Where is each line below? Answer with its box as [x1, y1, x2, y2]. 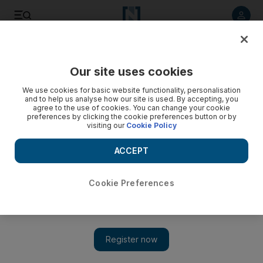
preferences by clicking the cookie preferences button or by [26, 112, 237, 121]
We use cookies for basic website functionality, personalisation [22, 86, 241, 95]
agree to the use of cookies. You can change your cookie [33, 103, 230, 112]
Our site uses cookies [70, 65, 193, 79]
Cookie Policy [126, 121, 177, 130]
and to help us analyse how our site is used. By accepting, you [25, 95, 238, 103]
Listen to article [49, 45, 102, 54]
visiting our [86, 121, 126, 130]
